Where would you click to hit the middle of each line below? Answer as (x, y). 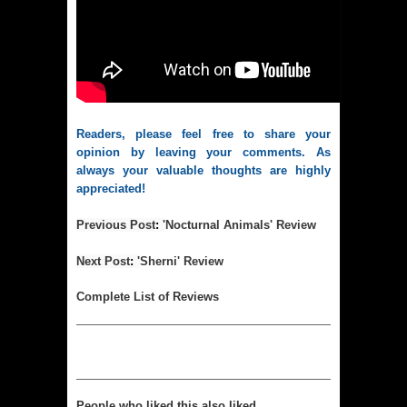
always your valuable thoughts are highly (203, 171)
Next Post (103, 261)
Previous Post (116, 224)
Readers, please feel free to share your (203, 134)
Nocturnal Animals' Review (241, 224)
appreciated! (111, 189)
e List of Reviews (171, 297)
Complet (100, 297)
